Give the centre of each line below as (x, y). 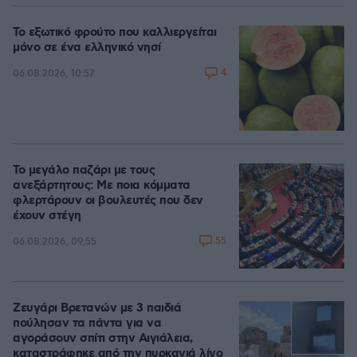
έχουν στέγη (47, 216)
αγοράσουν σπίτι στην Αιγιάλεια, (103, 339)
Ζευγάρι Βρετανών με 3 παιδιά (97, 308)
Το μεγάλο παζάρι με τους (84, 171)
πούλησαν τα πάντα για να (87, 324)
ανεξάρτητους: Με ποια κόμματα (102, 186)
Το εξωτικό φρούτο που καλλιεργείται (115, 33)
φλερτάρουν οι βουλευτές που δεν (108, 201)
